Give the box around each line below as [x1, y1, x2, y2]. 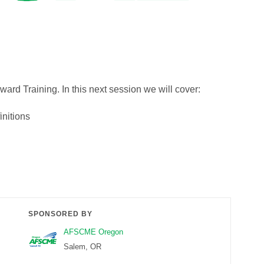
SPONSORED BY [28, 210, 93, 219]
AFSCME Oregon [64, 227, 123, 237]
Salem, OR [64, 242, 101, 252]
